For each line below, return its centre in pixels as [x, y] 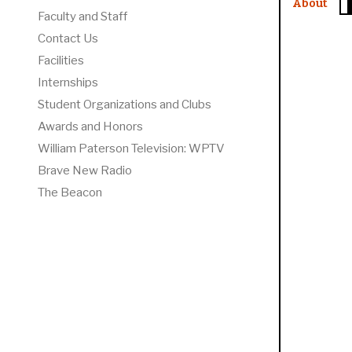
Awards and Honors [90, 127]
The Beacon [70, 193]
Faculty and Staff [82, 17]
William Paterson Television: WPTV [131, 149]
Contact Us [68, 39]
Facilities [61, 61]
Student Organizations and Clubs [125, 105]
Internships [68, 83]
